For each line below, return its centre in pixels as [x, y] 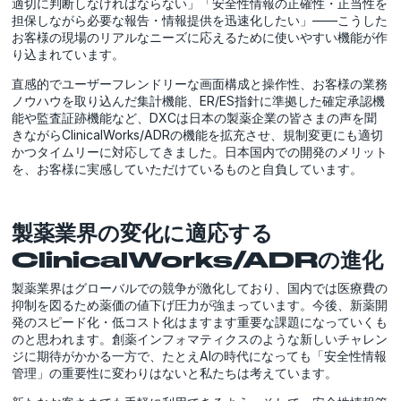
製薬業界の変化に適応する [143, 232]
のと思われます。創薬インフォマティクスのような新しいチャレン [200, 338]
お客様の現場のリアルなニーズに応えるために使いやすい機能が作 [200, 37]
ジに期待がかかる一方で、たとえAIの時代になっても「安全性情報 [200, 355]
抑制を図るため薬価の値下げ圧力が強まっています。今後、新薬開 [200, 304]
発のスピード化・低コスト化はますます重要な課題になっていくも [200, 321]
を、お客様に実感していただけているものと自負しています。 [188, 168]
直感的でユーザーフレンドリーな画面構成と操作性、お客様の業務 [200, 83]
